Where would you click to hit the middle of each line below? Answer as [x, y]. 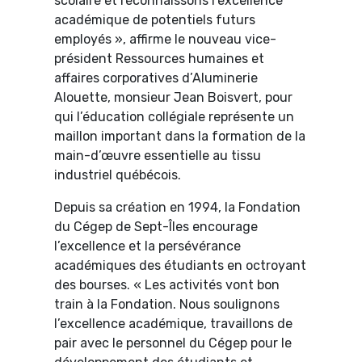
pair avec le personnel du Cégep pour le [173, 343]
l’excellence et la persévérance [148, 246]
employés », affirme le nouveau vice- [166, 40]
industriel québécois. [118, 175]
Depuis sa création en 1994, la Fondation [178, 208]
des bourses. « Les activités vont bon [167, 285]
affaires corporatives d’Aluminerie [156, 78]
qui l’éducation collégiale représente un [175, 117]
